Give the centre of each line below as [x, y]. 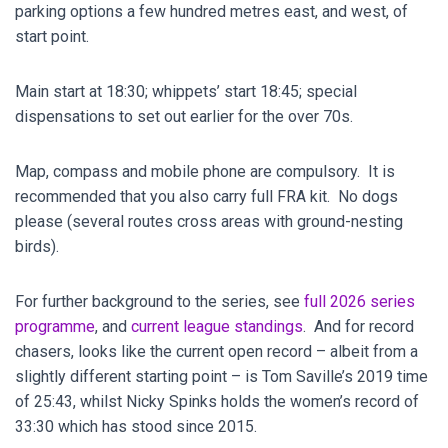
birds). [37, 246]
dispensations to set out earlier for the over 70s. [184, 116]
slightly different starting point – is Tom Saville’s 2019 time [221, 376]
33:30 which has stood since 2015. [136, 426]
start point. [52, 36]
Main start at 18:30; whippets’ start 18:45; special [186, 91]
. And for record [358, 326]
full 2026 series [359, 301]
